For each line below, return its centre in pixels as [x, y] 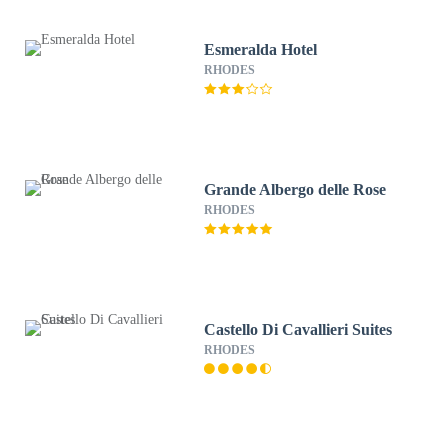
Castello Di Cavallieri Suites [298, 329]
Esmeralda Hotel [261, 49]
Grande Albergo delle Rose [296, 189]
